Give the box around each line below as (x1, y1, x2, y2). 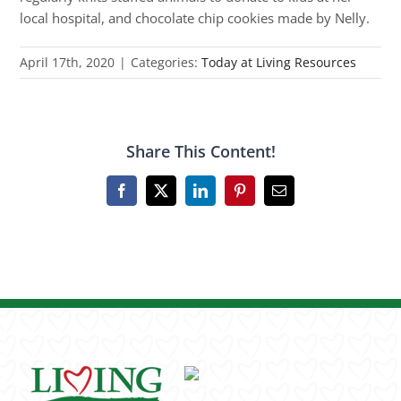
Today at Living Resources (201, 54, 357, 72)
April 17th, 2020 (20, 54, 115, 72)
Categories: (131, 54, 202, 72)
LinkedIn (199, 189, 252, 204)
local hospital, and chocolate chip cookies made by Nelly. (20, 9, 371, 28)
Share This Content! (125, 141, 276, 163)
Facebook (120, 189, 176, 204)
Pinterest (238, 189, 287, 204)
